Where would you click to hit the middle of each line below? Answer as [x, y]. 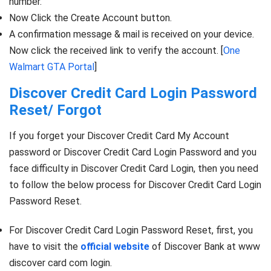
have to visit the [45, 247]
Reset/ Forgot [55, 110]
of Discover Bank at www [205, 247]
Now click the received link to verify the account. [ [116, 50]
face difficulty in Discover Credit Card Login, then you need [134, 168]
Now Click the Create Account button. [90, 18]
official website [115, 247]
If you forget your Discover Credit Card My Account [119, 135]
